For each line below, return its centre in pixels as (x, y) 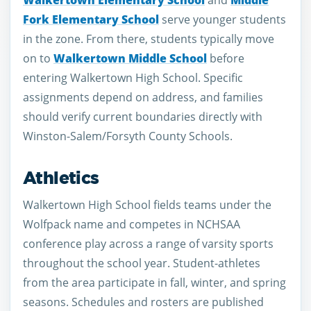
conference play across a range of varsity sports (148, 244)
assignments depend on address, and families (143, 97)
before (226, 58)
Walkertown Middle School (130, 58)
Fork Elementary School (91, 19)
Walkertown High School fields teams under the (147, 205)
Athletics (61, 177)
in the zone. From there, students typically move (149, 39)
